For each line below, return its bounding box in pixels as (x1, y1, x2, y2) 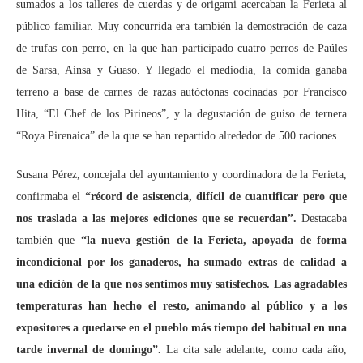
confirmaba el (16, 190, 85, 203)
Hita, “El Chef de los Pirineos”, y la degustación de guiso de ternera (16, 108, 347, 120)
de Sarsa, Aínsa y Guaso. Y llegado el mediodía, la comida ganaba (16, 64, 347, 76)
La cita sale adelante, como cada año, (160, 344, 348, 356)
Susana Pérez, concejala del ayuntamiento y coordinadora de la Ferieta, (16, 169, 347, 181)
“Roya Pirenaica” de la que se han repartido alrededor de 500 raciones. (16, 130, 340, 142)
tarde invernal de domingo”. (16, 344, 161, 356)
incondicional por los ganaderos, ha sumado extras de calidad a (16, 256, 347, 268)
